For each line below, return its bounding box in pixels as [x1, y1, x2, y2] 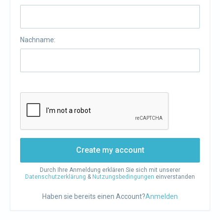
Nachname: [20, 36, 55, 44]
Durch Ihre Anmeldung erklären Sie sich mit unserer [40, 166, 180, 173]
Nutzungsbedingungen [92, 173, 154, 180]
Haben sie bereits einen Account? [42, 192, 145, 200]
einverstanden [154, 173, 195, 180]
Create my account [76, 145, 144, 155]
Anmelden [145, 192, 178, 200]
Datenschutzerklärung [25, 173, 86, 180]
